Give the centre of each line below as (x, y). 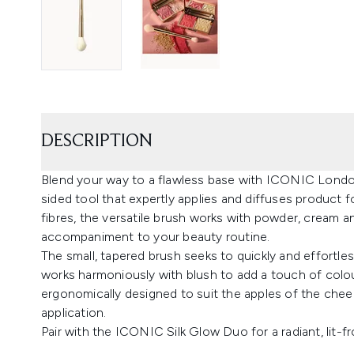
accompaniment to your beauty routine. (156, 236)
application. (74, 312)
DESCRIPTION (97, 141)
